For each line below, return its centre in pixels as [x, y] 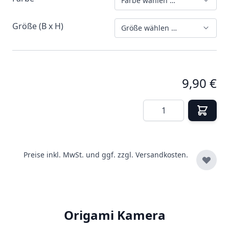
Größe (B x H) [38, 26]
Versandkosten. [162, 154]
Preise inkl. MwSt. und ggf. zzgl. [79, 154]
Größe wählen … [149, 28]
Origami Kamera [114, 215]
